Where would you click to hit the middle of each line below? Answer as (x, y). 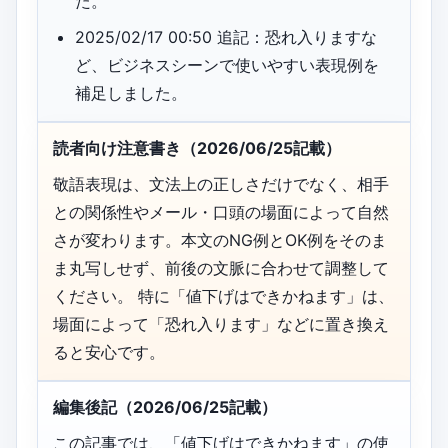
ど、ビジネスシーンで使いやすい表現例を (227, 65)
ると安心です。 (109, 352)
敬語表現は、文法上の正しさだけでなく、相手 (221, 184)
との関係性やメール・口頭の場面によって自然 (221, 212)
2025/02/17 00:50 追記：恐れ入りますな (226, 37)
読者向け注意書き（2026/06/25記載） (197, 148)
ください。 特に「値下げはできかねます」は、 (223, 296)
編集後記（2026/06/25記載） (165, 407)
